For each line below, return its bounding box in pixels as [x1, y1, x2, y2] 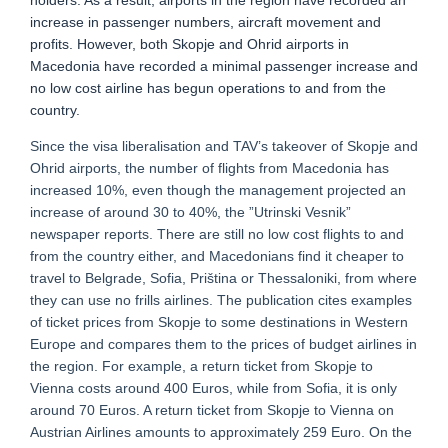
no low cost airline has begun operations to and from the [30, 80, 386, 96]
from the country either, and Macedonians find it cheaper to [30, 248, 404, 264]
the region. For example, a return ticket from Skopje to [30, 358, 373, 374]
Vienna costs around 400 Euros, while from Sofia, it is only [30, 380, 397, 396]
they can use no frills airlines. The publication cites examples [30, 292, 412, 308]
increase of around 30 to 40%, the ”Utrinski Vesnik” [30, 204, 351, 220]
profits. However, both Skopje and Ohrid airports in [30, 36, 349, 52]
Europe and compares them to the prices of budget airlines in [30, 336, 417, 352]
